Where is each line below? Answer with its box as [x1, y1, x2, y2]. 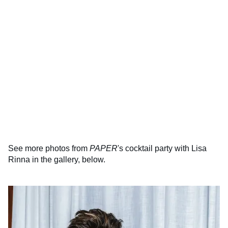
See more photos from [8, 144, 90, 153]
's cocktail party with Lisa [118, 144, 207, 153]
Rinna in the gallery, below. [8, 155, 105, 164]
